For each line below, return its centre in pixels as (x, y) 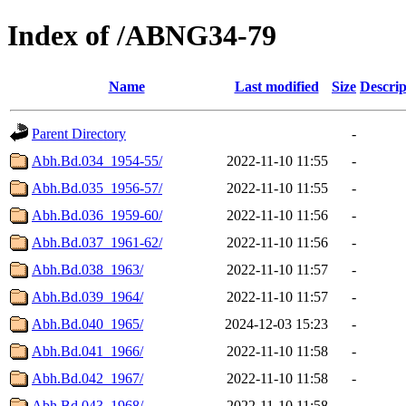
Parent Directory (79, 133)
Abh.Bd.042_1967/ (87, 378)
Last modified (276, 86)
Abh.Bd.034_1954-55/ (97, 160)
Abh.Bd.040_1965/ (87, 324)
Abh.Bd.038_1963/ (87, 269)
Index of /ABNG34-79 (142, 36)
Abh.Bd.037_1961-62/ (97, 242)
